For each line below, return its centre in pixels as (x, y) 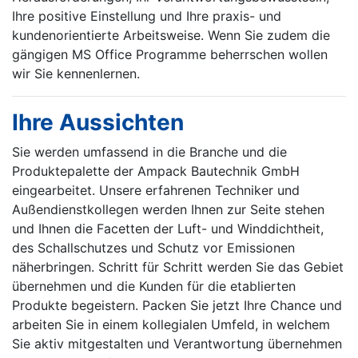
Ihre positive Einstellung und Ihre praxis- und (147, 16)
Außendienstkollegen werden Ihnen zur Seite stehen (168, 210)
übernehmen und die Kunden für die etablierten (154, 286)
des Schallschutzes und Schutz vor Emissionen (153, 248)
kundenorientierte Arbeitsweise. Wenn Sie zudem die (171, 36)
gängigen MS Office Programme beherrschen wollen (170, 55)
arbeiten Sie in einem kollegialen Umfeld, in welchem (171, 325)
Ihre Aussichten (98, 123)
